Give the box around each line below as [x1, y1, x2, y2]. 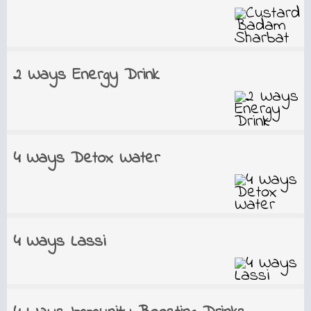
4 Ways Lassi [12, 230, 106, 254]
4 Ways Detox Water [12, 146, 160, 171]
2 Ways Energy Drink [12, 63, 159, 87]
